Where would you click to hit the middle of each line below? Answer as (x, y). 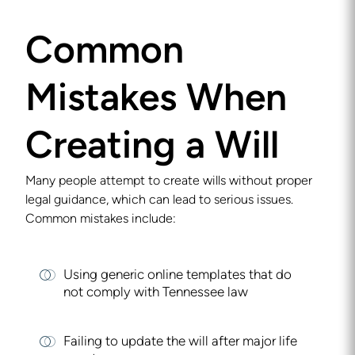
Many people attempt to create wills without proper (169, 181)
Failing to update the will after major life (180, 342)
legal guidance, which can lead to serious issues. (159, 200)
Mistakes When (156, 101)
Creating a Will (152, 148)
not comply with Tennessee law (156, 293)
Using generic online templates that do (177, 275)
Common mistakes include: (101, 219)
